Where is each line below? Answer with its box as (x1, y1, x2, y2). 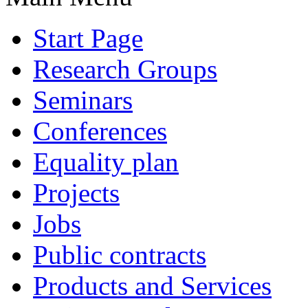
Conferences (33, 115, 167, 146)
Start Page (33, 23, 143, 53)
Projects (33, 177, 120, 208)
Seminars (33, 85, 133, 115)
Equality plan (33, 146, 179, 177)
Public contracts (33, 239, 206, 269)
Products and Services (33, 270, 272, 300)
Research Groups (33, 54, 217, 84)
